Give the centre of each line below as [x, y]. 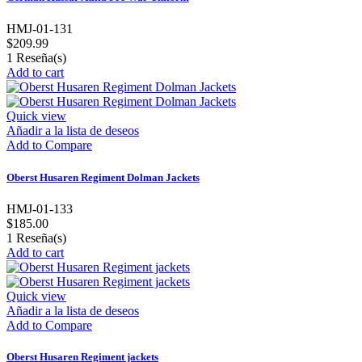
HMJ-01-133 [40, 208]
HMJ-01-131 [40, 29]
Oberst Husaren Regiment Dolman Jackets [103, 177]
